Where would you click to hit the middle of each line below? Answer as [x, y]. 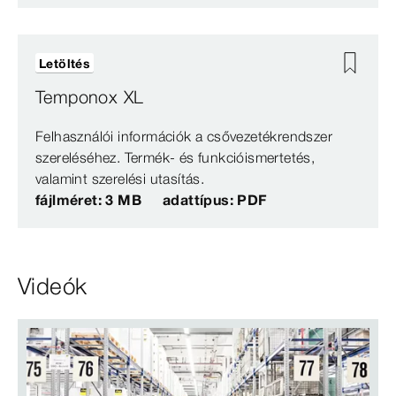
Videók [53, 287]
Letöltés [65, 64]
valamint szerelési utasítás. [120, 179]
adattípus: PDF [215, 200]
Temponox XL [90, 97]
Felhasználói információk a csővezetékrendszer [184, 137]
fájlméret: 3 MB [88, 200]
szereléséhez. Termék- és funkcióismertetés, [175, 158]
